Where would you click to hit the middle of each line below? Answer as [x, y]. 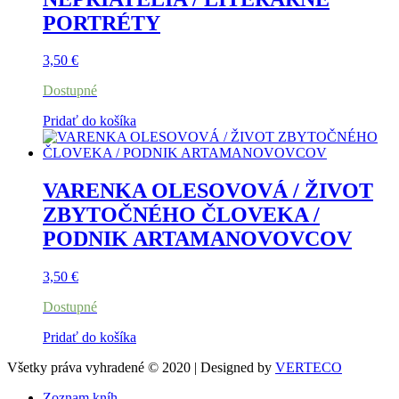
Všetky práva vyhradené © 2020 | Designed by [141, 368]
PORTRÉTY [102, 23]
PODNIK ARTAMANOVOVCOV [197, 239]
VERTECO [309, 368]
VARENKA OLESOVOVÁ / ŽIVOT [208, 191]
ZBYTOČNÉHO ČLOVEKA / [181, 215]
